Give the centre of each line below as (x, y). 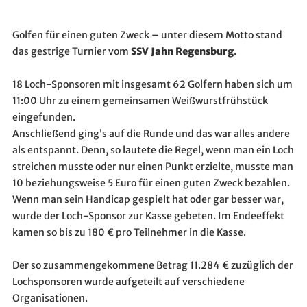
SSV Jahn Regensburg (182, 51)
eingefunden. (44, 117)
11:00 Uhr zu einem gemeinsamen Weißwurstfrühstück (140, 100)
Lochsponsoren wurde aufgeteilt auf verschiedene (128, 281)
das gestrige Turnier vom (71, 51)
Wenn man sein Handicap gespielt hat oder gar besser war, (148, 199)
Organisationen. (50, 298)
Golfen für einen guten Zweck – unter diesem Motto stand (147, 35)
